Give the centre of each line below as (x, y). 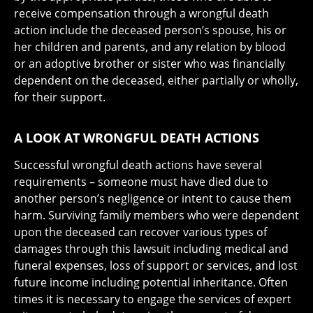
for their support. (60, 97)
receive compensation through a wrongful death (141, 14)
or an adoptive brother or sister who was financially (150, 64)
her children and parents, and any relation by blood (150, 47)
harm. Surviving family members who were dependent (156, 216)
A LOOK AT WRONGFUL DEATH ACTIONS (137, 138)
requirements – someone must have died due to (141, 182)
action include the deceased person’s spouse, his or (150, 30)
